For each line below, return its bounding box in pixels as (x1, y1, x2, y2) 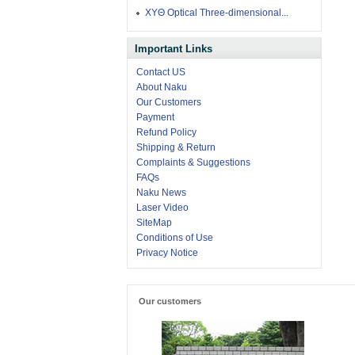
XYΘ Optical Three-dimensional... (144, 7, 288, 19)
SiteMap (136, 217, 172, 229)
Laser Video (136, 202, 189, 214)
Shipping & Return (136, 142, 216, 154)
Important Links (135, 42, 212, 55)
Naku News (136, 187, 186, 199)
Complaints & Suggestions (136, 157, 250, 169)
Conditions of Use (136, 232, 213, 244)
